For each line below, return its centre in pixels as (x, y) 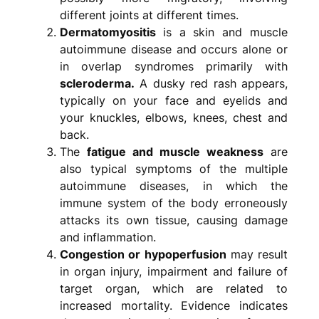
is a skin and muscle (225, 32)
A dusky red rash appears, (211, 83)
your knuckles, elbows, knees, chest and (174, 117)
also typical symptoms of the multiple (174, 168)
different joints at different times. (149, 15)
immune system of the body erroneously (174, 203)
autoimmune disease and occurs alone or (174, 49)
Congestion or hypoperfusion (143, 254)
